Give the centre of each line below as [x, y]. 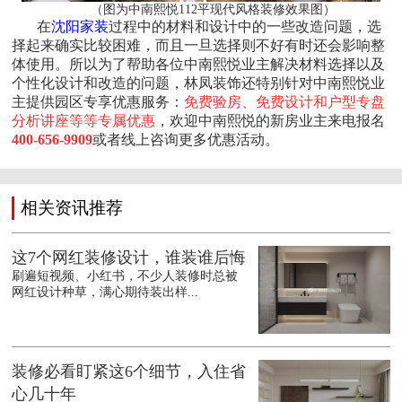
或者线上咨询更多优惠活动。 [186, 139]
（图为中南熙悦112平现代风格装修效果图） [214, 9]
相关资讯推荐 [72, 208]
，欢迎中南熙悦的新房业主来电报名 [271, 120]
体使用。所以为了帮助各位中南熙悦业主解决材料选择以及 [199, 64]
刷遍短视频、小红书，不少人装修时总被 [125, 276]
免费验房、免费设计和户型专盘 [285, 101]
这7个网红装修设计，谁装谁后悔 [129, 258]
